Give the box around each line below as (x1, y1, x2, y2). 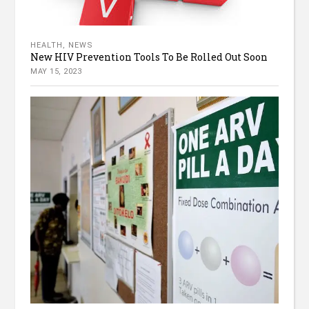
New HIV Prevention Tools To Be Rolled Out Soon (30, 50, 268, 64)
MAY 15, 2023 (30, 67, 82, 77)
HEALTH (30, 41, 63, 50)
